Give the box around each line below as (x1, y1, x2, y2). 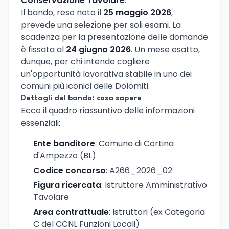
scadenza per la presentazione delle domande (21, 31, 208, 43)
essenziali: (21, 117, 60, 129)
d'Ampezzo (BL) (33, 149, 96, 162)
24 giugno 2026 (66, 43, 131, 55)
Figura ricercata (33, 179, 101, 191)
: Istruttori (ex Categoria (109, 206, 205, 218)
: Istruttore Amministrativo (101, 179, 207, 191)
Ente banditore (33, 137, 95, 149)
